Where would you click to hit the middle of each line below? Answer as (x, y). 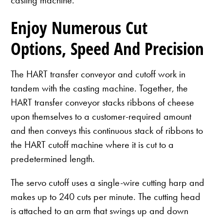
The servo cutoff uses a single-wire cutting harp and (108, 183)
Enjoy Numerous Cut (79, 27)
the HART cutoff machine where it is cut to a (92, 145)
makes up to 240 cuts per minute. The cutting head (106, 197)
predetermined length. (53, 159)
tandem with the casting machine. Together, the (100, 88)
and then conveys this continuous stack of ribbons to (107, 131)
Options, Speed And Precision (108, 48)
